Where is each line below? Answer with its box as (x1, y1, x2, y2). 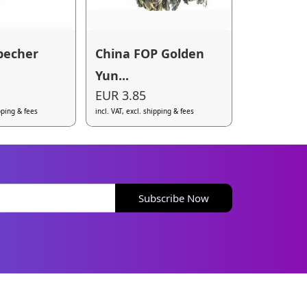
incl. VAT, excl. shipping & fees (95, 106, 195, 116)
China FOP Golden (95, 45, 205, 62)
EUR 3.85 (95, 87, 147, 104)
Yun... (95, 66, 130, 84)
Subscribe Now (138, 191, 210, 205)
